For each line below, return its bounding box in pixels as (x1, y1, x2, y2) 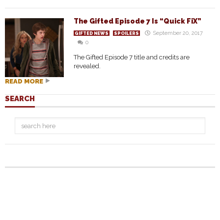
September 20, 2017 (153, 30, 203, 36)
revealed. (74, 62, 101, 70)
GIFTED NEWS (75, 31, 109, 36)
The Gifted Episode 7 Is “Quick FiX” (74, 17, 201, 25)
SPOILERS (114, 31, 139, 36)
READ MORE (5, 78, 43, 85)
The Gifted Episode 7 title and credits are (74, 54, 190, 61)
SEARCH (5, 94, 35, 103)
